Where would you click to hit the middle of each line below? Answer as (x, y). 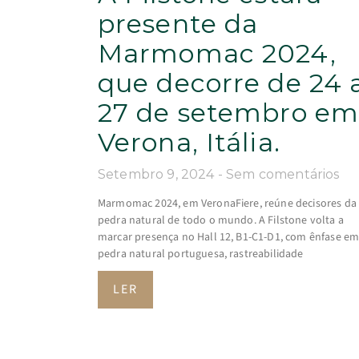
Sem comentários (283, 174)
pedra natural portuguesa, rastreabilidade (201, 254)
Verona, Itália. (189, 142)
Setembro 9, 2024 (158, 174)
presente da (178, 23)
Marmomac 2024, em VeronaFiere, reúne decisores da (227, 203)
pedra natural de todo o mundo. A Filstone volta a (221, 220)
